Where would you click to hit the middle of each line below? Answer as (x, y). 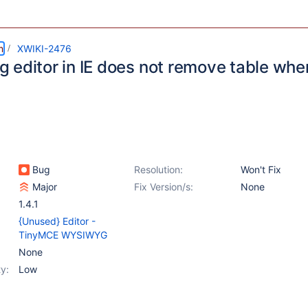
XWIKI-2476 (44, 48)
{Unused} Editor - (57, 221)
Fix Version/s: (164, 187)
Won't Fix (261, 169)
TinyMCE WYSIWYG (63, 235)
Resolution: (158, 169)
